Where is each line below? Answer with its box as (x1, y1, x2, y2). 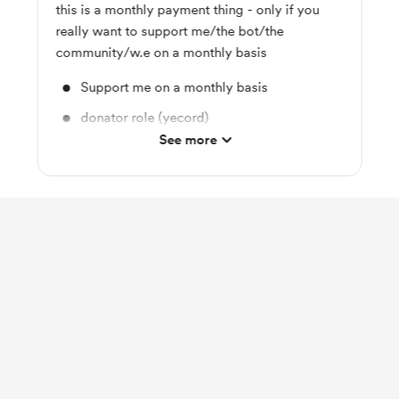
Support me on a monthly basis (80, 79, 268, 95)
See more (159, 132, 217, 148)
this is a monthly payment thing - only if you (55, 2, 320, 18)
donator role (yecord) (80, 110, 209, 126)
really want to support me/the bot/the (55, 23, 284, 39)
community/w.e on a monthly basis (55, 45, 267, 61)
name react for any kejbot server (80, 140, 275, 156)
